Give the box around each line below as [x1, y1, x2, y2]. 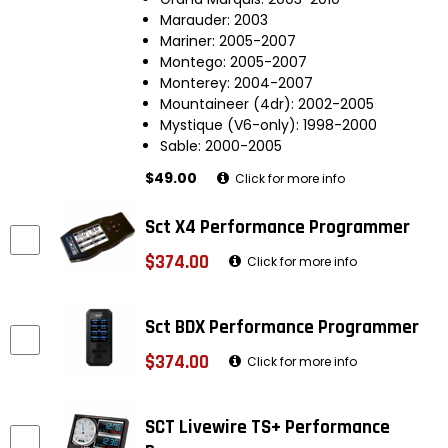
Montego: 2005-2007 [160, 52, 307, 72]
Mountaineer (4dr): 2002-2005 [160, 94, 374, 114]
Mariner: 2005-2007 [160, 31, 296, 51]
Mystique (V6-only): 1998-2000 [160, 115, 377, 135]
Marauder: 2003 [160, 10, 268, 30]
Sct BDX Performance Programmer [145, 315, 419, 340]
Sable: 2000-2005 [160, 136, 282, 156]
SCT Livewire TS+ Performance [145, 415, 390, 440]
